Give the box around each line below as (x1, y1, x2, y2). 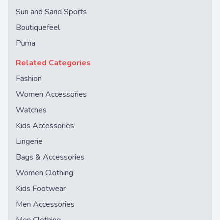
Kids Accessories (16, 120, 74, 132)
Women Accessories (16, 89, 87, 100)
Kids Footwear (16, 183, 66, 194)
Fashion (16, 73, 42, 84)
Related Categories (16, 57, 91, 69)
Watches (16, 105, 47, 116)
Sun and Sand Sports (16, 6, 87, 18)
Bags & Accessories (16, 152, 84, 163)
